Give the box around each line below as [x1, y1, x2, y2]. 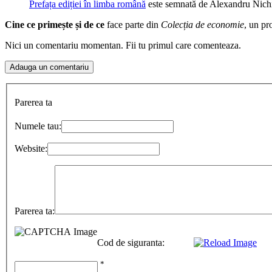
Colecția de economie [161, 19, 244, 30]
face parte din [104, 19, 161, 30]
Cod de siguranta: [97, 237, 165, 248]
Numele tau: [15, 121, 61, 132]
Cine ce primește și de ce [5, 19, 104, 30]
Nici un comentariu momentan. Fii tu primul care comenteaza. [5, 39, 241, 50]
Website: [15, 143, 47, 154]
